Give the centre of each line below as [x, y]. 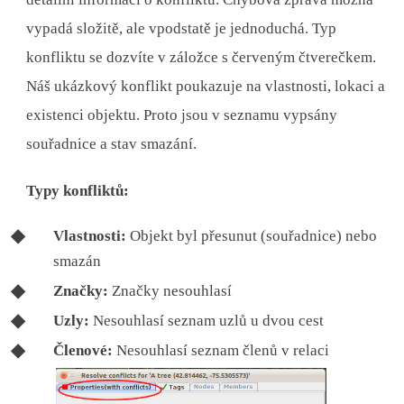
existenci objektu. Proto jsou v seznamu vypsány [182, 115]
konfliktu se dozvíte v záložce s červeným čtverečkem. [202, 57]
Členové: [83, 350]
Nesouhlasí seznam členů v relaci [221, 350]
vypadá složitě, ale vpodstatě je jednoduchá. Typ [182, 28]
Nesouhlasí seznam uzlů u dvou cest [207, 320]
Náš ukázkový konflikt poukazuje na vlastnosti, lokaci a [206, 86]
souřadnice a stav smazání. [112, 143]
